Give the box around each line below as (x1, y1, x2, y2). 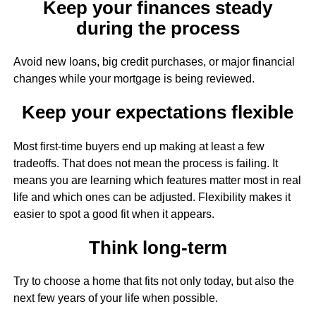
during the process (75, 18, 240, 38)
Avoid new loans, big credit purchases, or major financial (13, 56, 295, 68)
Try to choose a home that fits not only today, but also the (13, 275, 294, 288)
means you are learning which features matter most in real (13, 174, 301, 186)
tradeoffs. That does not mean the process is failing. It (13, 157, 278, 169)
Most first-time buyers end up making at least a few (13, 140, 265, 152)
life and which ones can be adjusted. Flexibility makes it (13, 190, 291, 203)
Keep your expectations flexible (22, 102, 294, 123)
